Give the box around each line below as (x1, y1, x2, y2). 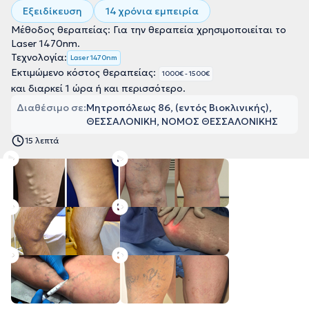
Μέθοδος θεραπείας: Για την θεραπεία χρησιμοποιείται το (11, 23, 286, 36)
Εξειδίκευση (23, 5, 82, 17)
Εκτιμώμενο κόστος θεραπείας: (11, 66, 159, 79)
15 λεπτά (25, 135, 59, 146)
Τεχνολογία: (11, 51, 67, 63)
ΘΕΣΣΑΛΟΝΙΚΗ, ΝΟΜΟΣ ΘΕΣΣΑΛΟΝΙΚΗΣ (86, 115, 278, 128)
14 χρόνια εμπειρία (106, 5, 199, 17)
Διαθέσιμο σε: (17, 101, 86, 114)
